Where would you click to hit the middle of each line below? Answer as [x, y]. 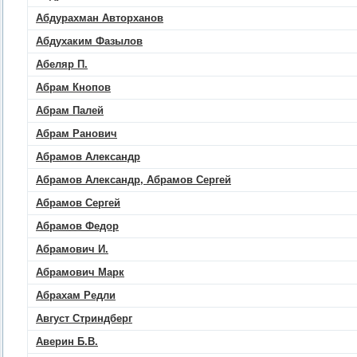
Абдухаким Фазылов [89, 41]
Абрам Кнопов [73, 87]
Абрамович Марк [80, 272]
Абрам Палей [70, 110]
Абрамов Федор [77, 226]
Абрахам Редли [76, 295]
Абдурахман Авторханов [100, 18]
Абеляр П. [62, 64]
